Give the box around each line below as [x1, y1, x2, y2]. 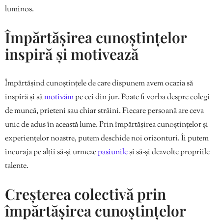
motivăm [44, 91, 75, 103]
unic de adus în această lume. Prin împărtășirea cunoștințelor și [5, 119, 208, 131]
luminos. [5, 3, 34, 15]
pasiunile [98, 146, 129, 158]
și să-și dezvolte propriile [129, 146, 210, 158]
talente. [5, 160, 28, 172]
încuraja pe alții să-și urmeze [5, 146, 98, 158]
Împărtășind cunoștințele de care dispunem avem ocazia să [5, 78, 193, 89]
